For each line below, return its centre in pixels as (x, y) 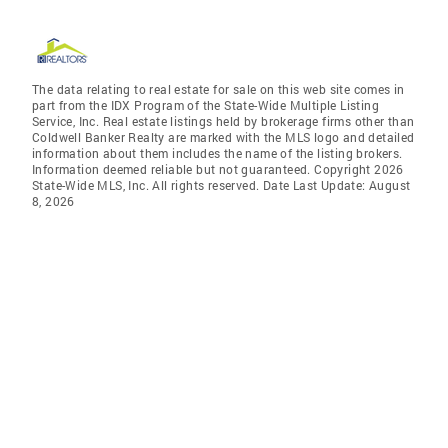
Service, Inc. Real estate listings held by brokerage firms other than (223, 121)
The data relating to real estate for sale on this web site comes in (218, 89)
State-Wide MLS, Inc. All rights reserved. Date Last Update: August (221, 185)
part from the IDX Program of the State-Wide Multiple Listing (205, 105)
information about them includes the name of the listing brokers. (217, 153)
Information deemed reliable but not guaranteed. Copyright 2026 (218, 169)
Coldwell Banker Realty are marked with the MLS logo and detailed (223, 137)
